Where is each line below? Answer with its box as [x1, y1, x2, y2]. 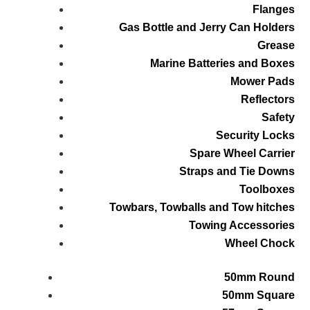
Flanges [252, 3, 295, 16]
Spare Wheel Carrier [189, 147, 295, 160]
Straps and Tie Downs [179, 165, 295, 178]
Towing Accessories [188, 219, 295, 232]
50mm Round [224, 271, 295, 284]
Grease [257, 39, 295, 52]
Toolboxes [239, 183, 295, 196]
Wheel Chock [224, 237, 295, 250]
